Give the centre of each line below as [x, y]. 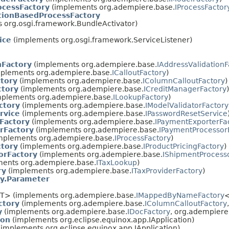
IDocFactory [149, 211]
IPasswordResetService [186, 113]
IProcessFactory [143, 138]
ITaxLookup [117, 162]
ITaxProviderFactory [167, 170]
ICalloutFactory [139, 72]
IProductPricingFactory [184, 146]
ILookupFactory [141, 97]
